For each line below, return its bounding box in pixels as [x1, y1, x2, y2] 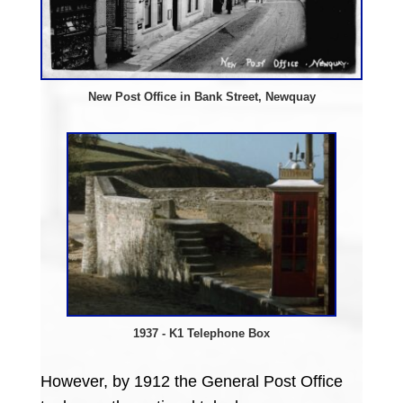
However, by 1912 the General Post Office [40, 372, 343, 391]
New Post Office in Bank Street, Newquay [87, 90, 316, 104]
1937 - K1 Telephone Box [133, 327, 270, 341]
